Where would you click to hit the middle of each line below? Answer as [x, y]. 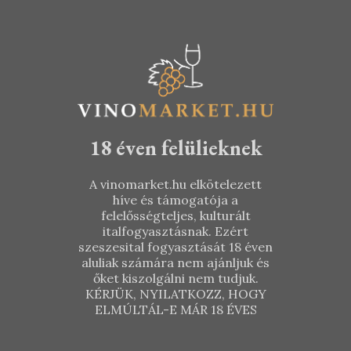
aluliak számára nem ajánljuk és [175, 263]
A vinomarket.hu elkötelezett [175, 185]
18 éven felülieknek [175, 148]
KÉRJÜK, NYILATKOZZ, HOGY [175, 294]
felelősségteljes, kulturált [175, 216]
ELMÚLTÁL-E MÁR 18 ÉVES [175, 310]
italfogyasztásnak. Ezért [175, 232]
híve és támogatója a [175, 200]
